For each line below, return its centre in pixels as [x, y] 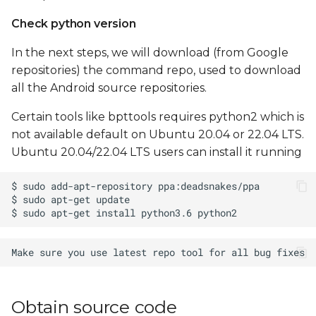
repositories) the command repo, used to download [156, 70]
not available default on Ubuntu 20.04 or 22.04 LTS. [158, 134]
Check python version [74, 24]
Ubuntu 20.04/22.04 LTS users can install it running [157, 152]
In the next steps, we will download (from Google [150, 53]
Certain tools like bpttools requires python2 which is [158, 117]
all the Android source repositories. [109, 88]
